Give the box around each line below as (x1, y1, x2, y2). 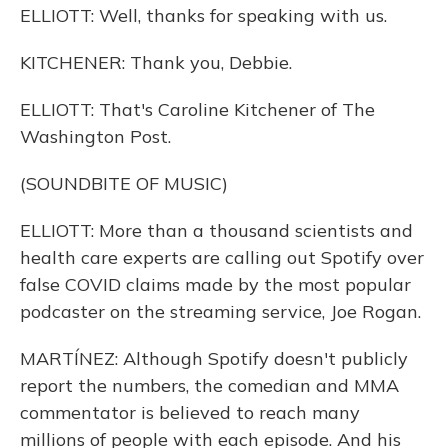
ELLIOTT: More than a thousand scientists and (20, 219, 413, 242)
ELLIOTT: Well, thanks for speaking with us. (20, 4, 387, 27)
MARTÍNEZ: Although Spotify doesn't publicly (20, 347, 408, 370)
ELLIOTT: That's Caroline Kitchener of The (20, 98, 375, 121)
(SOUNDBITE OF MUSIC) (20, 172, 228, 195)
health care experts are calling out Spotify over (20, 246, 424, 269)
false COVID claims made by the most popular (20, 273, 411, 296)
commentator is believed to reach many (20, 401, 360, 424)
